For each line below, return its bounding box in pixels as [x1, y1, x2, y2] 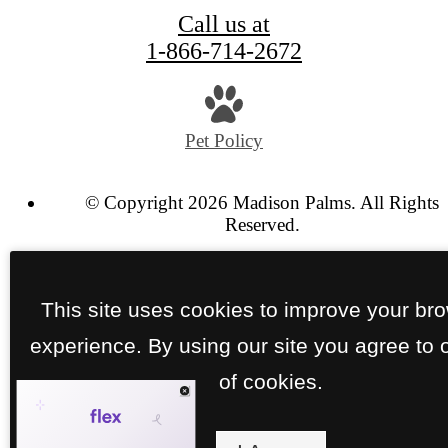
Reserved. [224, 213, 300, 235]
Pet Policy [185, 130, 263, 152]
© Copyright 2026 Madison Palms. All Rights [85, 191, 440, 213]
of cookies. [219, 369, 323, 393]
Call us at [178, 10, 270, 37]
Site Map [283, 255, 353, 277]
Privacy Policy [171, 255, 284, 277]
